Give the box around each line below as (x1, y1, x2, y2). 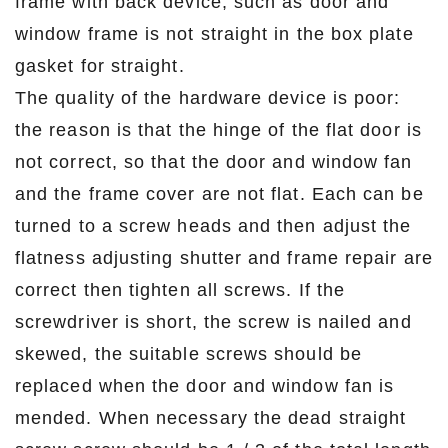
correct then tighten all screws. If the (15, 279, 346, 300)
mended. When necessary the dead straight (15, 407, 407, 428)
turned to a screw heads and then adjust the (15, 215, 412, 236)
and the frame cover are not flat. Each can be (15, 183, 424, 204)
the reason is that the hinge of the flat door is (15, 119, 422, 140)
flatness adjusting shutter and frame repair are (15, 247, 433, 268)
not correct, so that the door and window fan (15, 151, 413, 172)
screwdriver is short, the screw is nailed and (15, 311, 412, 332)
